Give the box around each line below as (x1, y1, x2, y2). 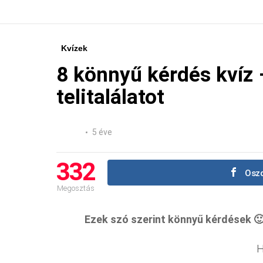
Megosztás (56, 183, 95, 193)
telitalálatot (56, 85, 164, 109)
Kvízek (61, 43, 87, 53)
